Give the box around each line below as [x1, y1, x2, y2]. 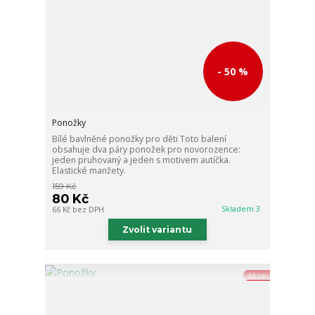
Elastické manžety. [52, 164, 127, 176]
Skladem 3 [221, 203, 263, 214]
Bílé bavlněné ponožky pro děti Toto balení [52, 132, 227, 145]
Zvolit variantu [122, 224, 193, 235]
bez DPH [72, 204, 105, 214]
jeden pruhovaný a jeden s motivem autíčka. [52, 153, 231, 166]
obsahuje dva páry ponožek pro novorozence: [52, 143, 241, 155]
